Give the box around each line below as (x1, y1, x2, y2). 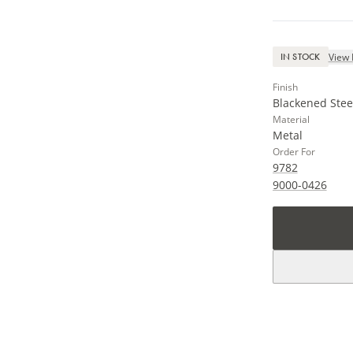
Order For (272, 145, 315, 158)
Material (272, 113, 310, 126)
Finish (272, 80, 298, 94)
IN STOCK (280, 50, 321, 63)
